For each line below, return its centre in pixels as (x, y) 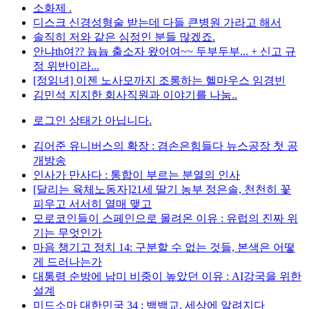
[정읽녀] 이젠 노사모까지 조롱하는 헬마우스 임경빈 (159, 80)
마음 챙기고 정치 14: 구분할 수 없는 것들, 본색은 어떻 (164, 247)
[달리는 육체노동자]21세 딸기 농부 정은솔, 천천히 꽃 (162, 189)
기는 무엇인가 (68, 233)
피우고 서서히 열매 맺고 (92, 204)
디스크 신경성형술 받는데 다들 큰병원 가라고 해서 (157, 22)
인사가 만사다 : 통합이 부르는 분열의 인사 (137, 175)
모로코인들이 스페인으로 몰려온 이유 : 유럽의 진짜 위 (166, 218)
